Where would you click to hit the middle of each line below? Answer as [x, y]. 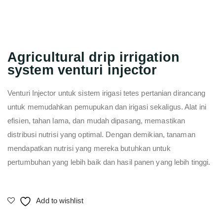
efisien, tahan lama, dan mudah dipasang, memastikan [96, 121]
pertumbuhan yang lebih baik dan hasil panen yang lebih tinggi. [109, 162]
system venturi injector [82, 70]
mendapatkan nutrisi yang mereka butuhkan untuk [89, 148]
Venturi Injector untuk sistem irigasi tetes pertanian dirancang [107, 93]
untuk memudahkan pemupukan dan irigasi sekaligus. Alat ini [107, 107]
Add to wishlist [60, 201]
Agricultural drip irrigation [93, 57]
